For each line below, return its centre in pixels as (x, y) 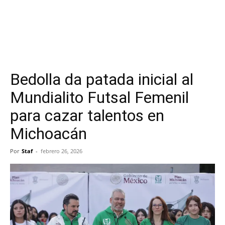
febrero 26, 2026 (62, 151)
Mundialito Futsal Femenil (99, 97)
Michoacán (48, 134)
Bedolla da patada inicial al (102, 79)
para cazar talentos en (87, 116)
